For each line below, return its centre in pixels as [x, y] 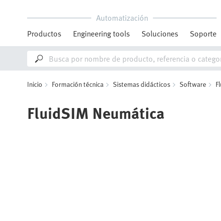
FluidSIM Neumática [96, 112]
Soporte [203, 34]
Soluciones [160, 34]
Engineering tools [101, 34]
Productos [44, 34]
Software [193, 84]
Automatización [122, 18]
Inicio [35, 84]
